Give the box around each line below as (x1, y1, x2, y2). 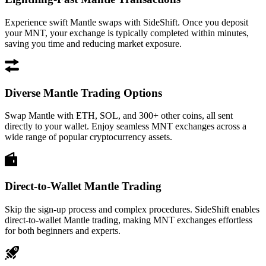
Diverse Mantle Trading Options (5, 86, 162, 99)
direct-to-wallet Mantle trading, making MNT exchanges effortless (5, 214, 252, 225)
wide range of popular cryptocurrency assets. (5, 132, 172, 142)
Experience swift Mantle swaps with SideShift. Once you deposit (5, 17, 248, 27)
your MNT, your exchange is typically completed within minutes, (5, 27, 249, 38)
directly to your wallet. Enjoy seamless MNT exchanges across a (5, 121, 246, 132)
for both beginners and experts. (5, 225, 121, 236)
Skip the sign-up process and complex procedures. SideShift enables (5, 204, 259, 214)
